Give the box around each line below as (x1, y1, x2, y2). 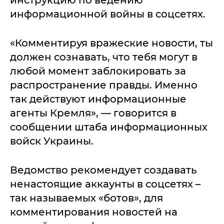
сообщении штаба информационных (10, 121, 207, 133)
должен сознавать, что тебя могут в (10, 51, 197, 63)
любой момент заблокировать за (10, 65, 186, 77)
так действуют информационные (10, 93, 186, 105)
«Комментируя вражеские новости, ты (10, 37, 213, 49)
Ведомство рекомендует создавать (10, 164, 197, 176)
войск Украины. (10, 135, 93, 147)
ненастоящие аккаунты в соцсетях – (10, 178, 200, 190)
